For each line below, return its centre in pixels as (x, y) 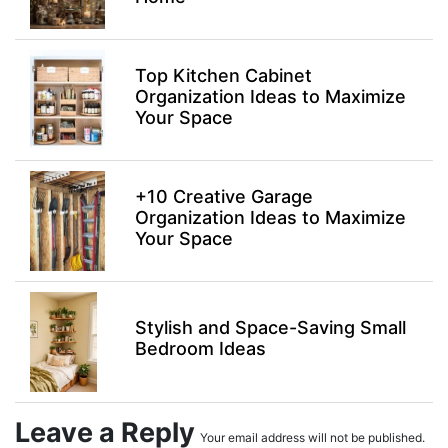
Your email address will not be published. (312, 437)
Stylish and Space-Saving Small (270, 327)
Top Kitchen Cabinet (223, 75)
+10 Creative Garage (223, 196)
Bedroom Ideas (200, 348)
